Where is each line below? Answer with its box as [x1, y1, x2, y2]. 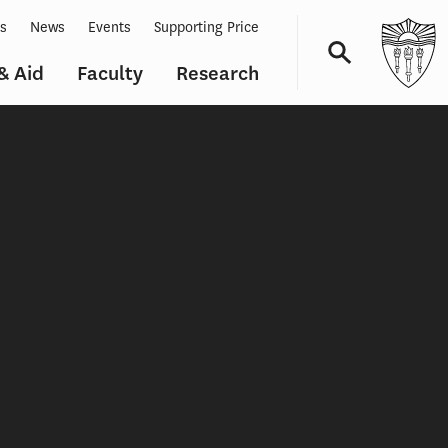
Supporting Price [154, 18, 259, 37]
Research [176, 61, 259, 86]
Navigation [272, 105, 342, 124]
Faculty [77, 61, 143, 86]
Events [88, 18, 131, 37]
